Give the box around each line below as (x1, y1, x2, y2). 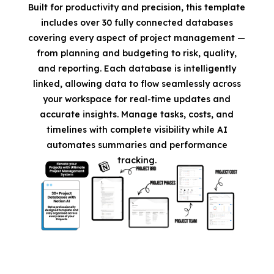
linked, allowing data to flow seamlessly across (32, 78, 241, 89)
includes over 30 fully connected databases (40, 17, 233, 28)
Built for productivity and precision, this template (28, 1, 246, 13)
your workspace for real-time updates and (43, 93, 231, 105)
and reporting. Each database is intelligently (37, 62, 236, 74)
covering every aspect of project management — (28, 32, 246, 43)
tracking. (117, 154, 157, 166)
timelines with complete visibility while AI (46, 124, 228, 135)
